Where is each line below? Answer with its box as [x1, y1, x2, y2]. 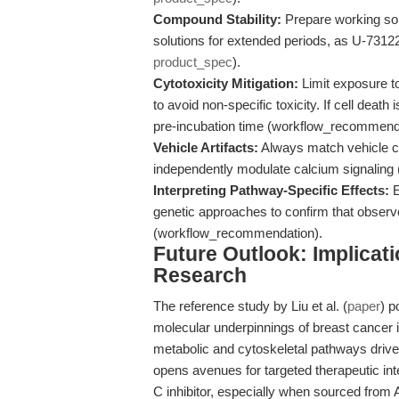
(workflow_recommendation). [153, 225, 322, 240]
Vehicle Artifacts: [153, 140, 258, 155]
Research [153, 265, 247, 287]
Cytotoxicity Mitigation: [153, 76, 298, 91]
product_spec [153, 54, 232, 69]
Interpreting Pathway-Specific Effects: [153, 183, 389, 198]
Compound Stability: [153, 12, 281, 27]
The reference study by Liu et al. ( [153, 298, 347, 313]
